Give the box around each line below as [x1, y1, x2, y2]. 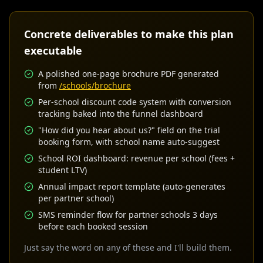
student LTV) [38, 164, 87, 176]
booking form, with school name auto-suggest [38, 136, 220, 147]
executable [24, 43, 82, 58]
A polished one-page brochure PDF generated [38, 68, 219, 79]
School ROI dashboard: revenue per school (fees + [38, 153, 235, 164]
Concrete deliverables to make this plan [24, 27, 234, 41]
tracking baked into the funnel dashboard [38, 108, 203, 119]
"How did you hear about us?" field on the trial [38, 124, 220, 136]
